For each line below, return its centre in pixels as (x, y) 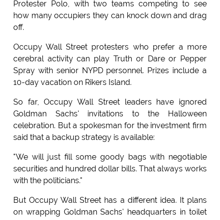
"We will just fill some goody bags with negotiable (110, 157)
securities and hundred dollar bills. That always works (110, 169)
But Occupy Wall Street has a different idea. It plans (110, 200)
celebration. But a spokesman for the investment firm (110, 126)
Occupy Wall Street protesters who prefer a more (110, 47)
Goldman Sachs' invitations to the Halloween (110, 114)
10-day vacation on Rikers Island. (72, 82)
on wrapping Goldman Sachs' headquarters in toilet (110, 212)
